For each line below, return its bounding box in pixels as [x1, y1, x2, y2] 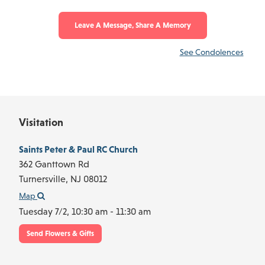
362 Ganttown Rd [19, 158, 89, 169]
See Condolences [179, 47, 244, 57]
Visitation [19, 116, 63, 128]
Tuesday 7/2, [19, 205, 72, 216]
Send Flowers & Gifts [27, 228, 94, 238]
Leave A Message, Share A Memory [74, 21, 191, 30]
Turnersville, [19, 173, 70, 184]
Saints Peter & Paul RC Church [19, 143, 138, 154]
